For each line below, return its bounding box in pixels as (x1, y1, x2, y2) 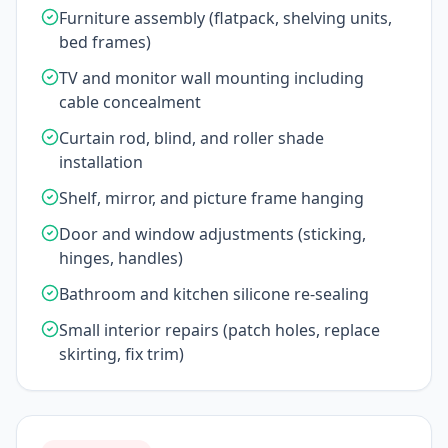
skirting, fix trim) (59, 343, 184, 365)
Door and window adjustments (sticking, (59, 223, 366, 245)
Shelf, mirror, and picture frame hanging (59, 187, 364, 209)
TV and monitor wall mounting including (59, 67, 364, 89)
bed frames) (59, 31, 151, 53)
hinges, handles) (59, 247, 183, 269)
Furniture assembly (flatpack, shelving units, (59, 7, 392, 29)
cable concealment (59, 91, 201, 113)
